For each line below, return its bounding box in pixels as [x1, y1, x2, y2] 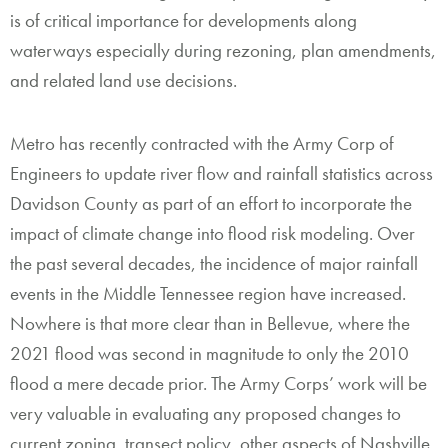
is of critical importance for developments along [10, 7, 357, 33]
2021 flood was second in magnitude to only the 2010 [10, 340, 409, 366]
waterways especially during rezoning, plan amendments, [10, 37, 436, 63]
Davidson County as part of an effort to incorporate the [10, 190, 412, 216]
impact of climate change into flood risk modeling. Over [10, 220, 415, 246]
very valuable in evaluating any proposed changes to [10, 400, 401, 426]
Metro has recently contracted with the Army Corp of [10, 130, 394, 156]
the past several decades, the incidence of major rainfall [10, 250, 418, 276]
